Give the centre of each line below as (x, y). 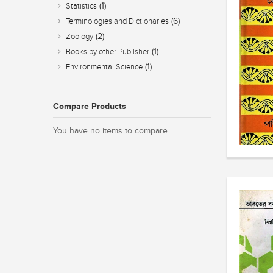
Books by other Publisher (108, 52)
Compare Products (90, 106)
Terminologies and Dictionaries (117, 22)
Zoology (80, 37)
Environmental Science (104, 67)
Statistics (81, 6)
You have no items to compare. (111, 131)
